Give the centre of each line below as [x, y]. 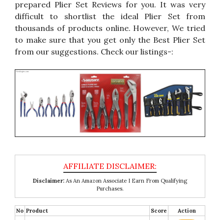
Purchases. [110, 189]
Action [187, 211]
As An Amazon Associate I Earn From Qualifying [126, 181]
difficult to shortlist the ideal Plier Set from [110, 16]
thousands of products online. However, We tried [110, 28]
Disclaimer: [49, 181]
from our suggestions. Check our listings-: [94, 51]
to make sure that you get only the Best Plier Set [110, 40]
